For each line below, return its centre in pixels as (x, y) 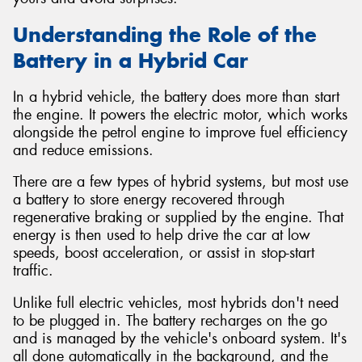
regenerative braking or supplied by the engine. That (178, 218)
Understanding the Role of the (165, 35)
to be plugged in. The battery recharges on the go (170, 320)
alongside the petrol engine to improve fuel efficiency (180, 132)
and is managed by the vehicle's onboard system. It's (180, 338)
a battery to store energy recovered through (149, 200)
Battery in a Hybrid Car (130, 61)
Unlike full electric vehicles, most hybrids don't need (176, 303)
